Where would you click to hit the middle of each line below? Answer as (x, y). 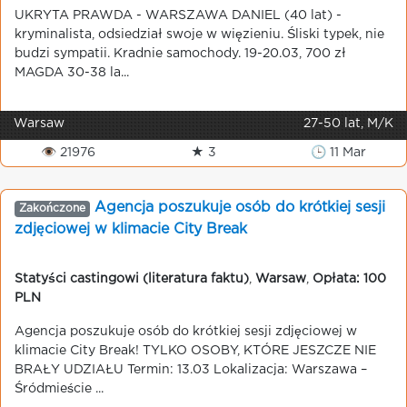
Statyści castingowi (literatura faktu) (132, 279)
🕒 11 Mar (339, 153)
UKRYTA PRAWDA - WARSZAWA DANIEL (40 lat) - (178, 15)
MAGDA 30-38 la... (72, 73)
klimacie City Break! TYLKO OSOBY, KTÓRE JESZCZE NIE (195, 351)
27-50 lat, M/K (348, 124)
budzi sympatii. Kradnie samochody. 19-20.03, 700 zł (180, 54)
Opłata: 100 (349, 279)
